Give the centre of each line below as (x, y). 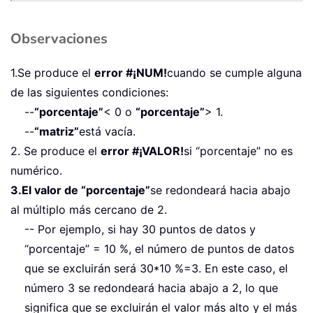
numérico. (36, 171)
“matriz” (57, 132)
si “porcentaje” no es (238, 151)
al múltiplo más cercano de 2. (89, 210)
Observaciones (59, 39)
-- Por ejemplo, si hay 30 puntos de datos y (140, 230)
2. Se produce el (56, 151)
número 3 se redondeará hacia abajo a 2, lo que (151, 288)
